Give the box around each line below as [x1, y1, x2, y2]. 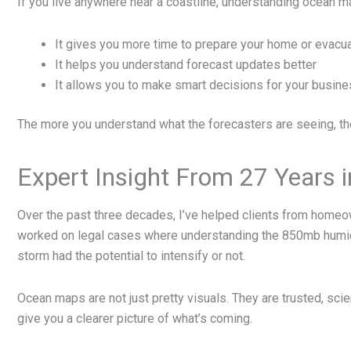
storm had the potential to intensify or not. [17, 248, 245, 263]
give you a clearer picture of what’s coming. [17, 310, 252, 326]
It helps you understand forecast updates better [55, 56, 317, 72]
